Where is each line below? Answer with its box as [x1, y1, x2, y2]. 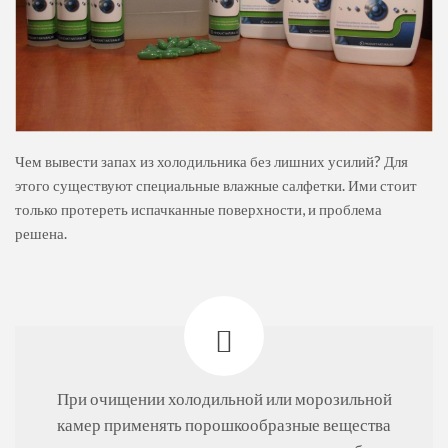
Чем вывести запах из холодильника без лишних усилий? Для [15, 152, 408, 171]
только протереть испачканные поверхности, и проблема [15, 200, 382, 219]
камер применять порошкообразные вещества [57, 415, 391, 436]
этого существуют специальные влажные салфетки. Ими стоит [15, 176, 417, 195]
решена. [15, 224, 67, 243]
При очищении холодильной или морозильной [56, 389, 392, 410]
